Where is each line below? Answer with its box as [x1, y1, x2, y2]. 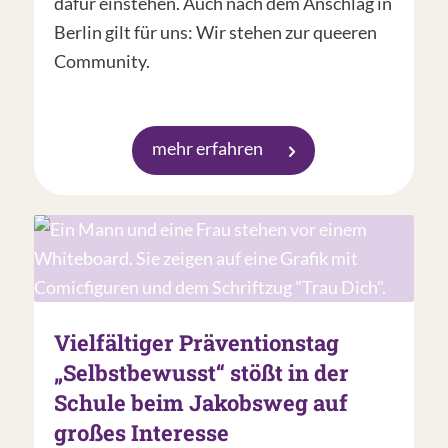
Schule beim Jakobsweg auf [53, 388, 348, 418]
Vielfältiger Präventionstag [53, 328, 339, 358]
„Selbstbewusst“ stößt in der [53, 358, 349, 388]
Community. [53, 50, 150, 73]
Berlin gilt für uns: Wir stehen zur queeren [53, 21, 377, 44]
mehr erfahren [152, 137, 264, 160]
